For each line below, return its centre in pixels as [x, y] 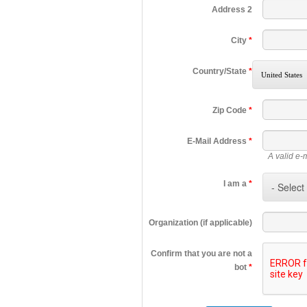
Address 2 [232, 10]
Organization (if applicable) [200, 223]
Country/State [221, 72]
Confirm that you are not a [201, 254]
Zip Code [231, 111]
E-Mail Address [218, 142]
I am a [236, 184]
